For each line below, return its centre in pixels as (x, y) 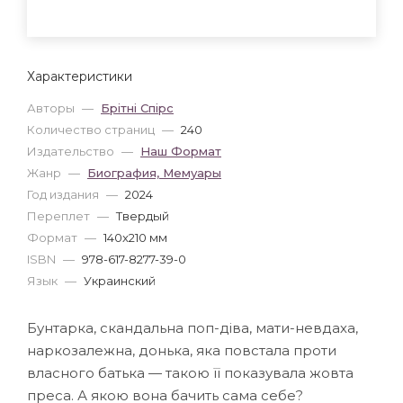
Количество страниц (92, 129)
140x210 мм (135, 237)
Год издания (64, 194)
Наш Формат (181, 151)
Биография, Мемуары (154, 172)
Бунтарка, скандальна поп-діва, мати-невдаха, (193, 327)
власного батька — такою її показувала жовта (190, 372)
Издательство (72, 151)
